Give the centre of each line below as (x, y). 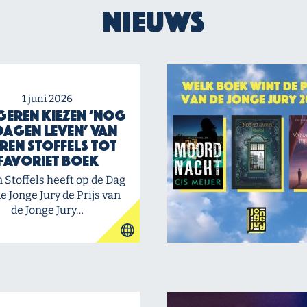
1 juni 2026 (47, 99)
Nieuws (153, 22)
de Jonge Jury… (47, 210)
